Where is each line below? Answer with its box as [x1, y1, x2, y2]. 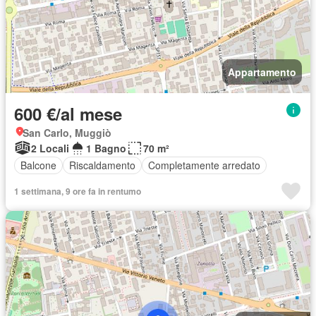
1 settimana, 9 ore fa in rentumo [14, 184, 141, 197]
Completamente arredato [148, 158, 260, 173]
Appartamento [228, 64, 296, 79]
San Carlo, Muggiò [23, 125, 111, 140]
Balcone [20, 158, 56, 173]
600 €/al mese [14, 101, 122, 126]
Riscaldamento [69, 158, 135, 173]
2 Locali [31, 140, 69, 155]
